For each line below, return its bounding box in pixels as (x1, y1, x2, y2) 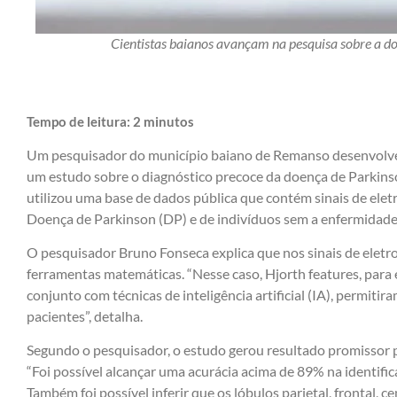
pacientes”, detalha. (27, 307, 143, 325)
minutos (144, 113, 194, 129)
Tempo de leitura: (27, 113, 133, 129)
